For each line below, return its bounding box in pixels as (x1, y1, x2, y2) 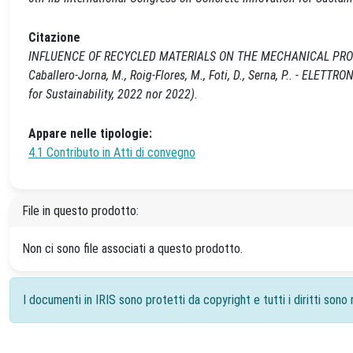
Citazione (28, 30, 80, 45)
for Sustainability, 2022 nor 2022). (28, 87, 198, 102)
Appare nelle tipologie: (28, 126, 152, 141)
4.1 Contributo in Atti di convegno (28, 145, 195, 160)
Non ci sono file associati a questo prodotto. (22, 241, 243, 256)
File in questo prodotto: (22, 203, 139, 218)
